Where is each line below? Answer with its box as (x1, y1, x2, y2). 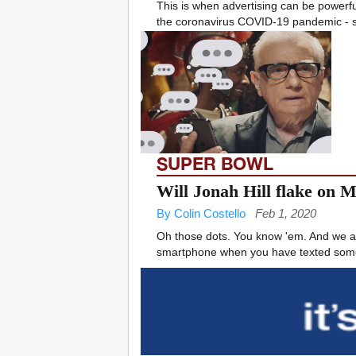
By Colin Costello (157, 207, 246, 221)
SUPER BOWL (157, 153, 273, 175)
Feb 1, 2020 (255, 207, 316, 221)
